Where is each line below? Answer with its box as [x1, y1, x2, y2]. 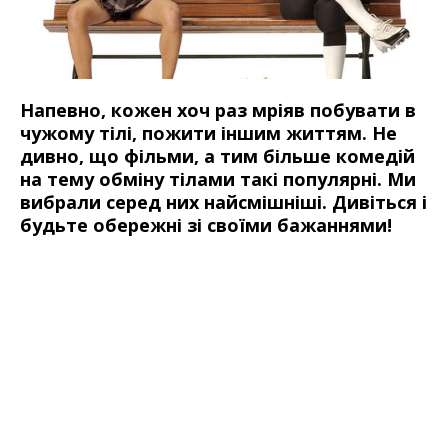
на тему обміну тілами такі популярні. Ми [20, 167, 416, 192]
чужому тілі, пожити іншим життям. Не [20, 121, 397, 146]
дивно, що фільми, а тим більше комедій [20, 144, 415, 169]
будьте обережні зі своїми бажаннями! [20, 213, 392, 238]
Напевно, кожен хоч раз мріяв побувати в [20, 98, 416, 123]
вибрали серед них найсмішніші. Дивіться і [20, 190, 427, 215]
